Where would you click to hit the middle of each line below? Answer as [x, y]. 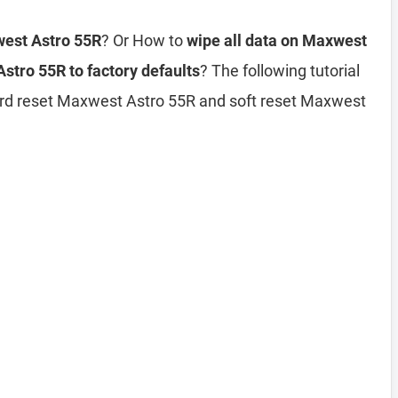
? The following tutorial [280, 71]
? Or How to [144, 40]
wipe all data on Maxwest [277, 40]
